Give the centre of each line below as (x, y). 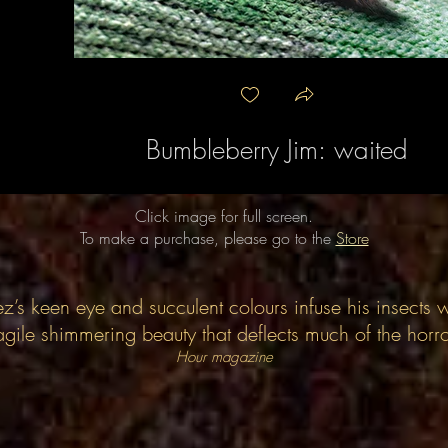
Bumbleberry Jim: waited (277, 150)
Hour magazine (224, 357)
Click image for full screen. (224, 216)
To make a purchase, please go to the (207, 238)
